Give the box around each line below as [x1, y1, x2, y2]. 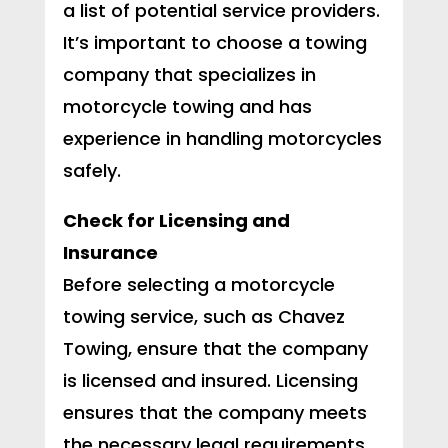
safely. [62, 158, 121, 184]
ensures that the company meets [62, 400, 367, 426]
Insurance [62, 240, 158, 266]
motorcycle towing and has [62, 94, 312, 120]
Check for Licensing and [62, 208, 290, 234]
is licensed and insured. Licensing [62, 368, 358, 394]
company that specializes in [62, 62, 316, 88]
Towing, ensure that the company [62, 336, 368, 362]
